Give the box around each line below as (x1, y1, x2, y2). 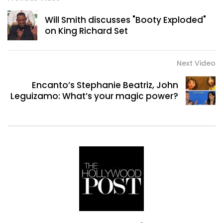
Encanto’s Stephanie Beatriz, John (32, 79, 178, 92)
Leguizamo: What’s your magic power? (10, 90, 178, 103)
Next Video (177, 58, 216, 69)
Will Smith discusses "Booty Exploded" (45, 14, 206, 26)
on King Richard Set (45, 25, 128, 37)
